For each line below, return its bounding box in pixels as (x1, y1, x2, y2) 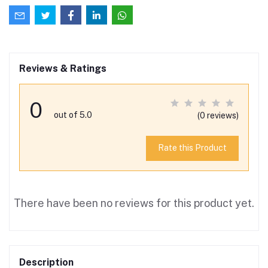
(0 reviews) (197, 110, 239, 120)
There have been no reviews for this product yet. (14, 196, 254, 209)
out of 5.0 (54, 109, 92, 120)
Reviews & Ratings (19, 62, 106, 74)
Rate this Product (157, 143, 227, 153)
